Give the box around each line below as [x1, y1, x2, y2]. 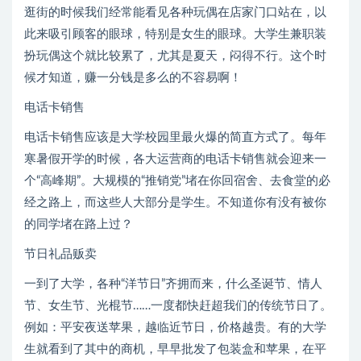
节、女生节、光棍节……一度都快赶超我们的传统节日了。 [24, 300, 332, 313]
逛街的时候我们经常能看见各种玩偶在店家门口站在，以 [24, 6, 326, 19]
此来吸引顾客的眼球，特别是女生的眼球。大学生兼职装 [24, 28, 326, 41]
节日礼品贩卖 [24, 248, 97, 261]
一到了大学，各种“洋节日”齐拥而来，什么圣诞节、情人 [24, 278, 322, 291]
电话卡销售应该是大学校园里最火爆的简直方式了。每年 [24, 131, 326, 144]
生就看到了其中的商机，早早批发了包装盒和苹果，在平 [24, 343, 326, 356]
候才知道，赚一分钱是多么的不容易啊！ [24, 72, 242, 85]
